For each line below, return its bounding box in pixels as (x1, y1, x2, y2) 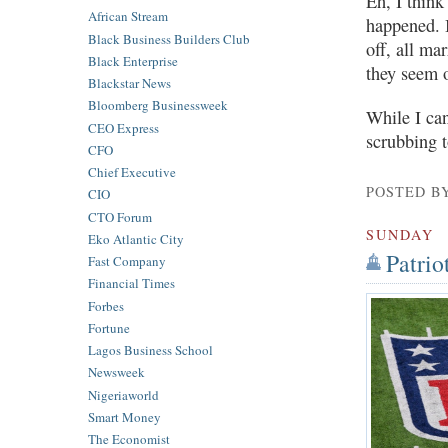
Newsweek (88, 363, 145, 382)
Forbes (88, 296, 124, 315)
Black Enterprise (88, 51, 178, 70)
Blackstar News (88, 74, 171, 93)
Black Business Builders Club (88, 29, 250, 48)
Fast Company (88, 252, 166, 271)
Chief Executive (88, 163, 176, 182)
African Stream (88, 7, 168, 26)
